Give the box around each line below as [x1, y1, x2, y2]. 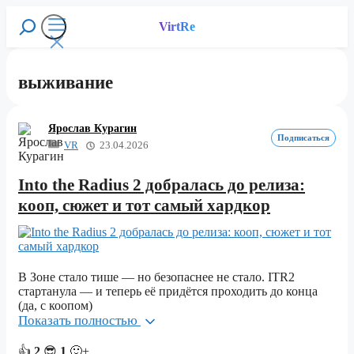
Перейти [6, 6, 52, 19]
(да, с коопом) [18, 298, 92, 312]
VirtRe [159, 20, 195, 33]
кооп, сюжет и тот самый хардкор [18, 195, 270, 215]
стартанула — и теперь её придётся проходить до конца [18, 284, 318, 298]
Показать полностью [18, 312, 141, 328]
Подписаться [277, 132, 330, 142]
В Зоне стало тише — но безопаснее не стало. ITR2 [18, 269, 295, 284]
